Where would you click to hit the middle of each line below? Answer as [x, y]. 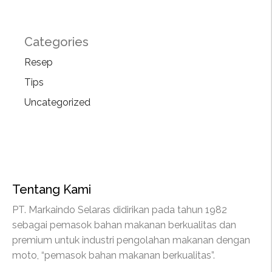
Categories [56, 42]
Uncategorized [57, 102]
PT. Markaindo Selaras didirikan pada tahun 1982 [120, 209]
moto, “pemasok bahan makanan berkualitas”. [114, 255]
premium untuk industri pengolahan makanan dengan [131, 240]
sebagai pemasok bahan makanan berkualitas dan [124, 225]
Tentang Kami [52, 189]
